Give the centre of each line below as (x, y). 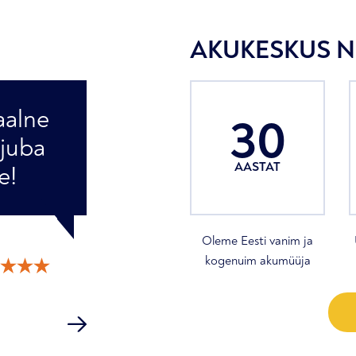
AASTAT (257, 167)
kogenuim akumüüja (257, 261)
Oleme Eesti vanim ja (257, 241)
